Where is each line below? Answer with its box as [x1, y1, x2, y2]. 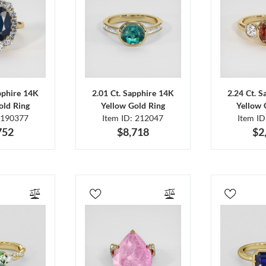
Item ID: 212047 [102, 113, 164, 123]
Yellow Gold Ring [100, 100, 165, 111]
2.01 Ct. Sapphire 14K [91, 88, 174, 99]
